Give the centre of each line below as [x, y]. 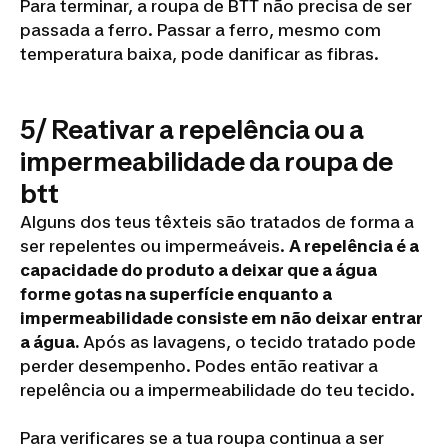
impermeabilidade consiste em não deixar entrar [221, 318]
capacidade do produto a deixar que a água [198, 270]
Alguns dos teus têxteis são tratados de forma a [217, 222]
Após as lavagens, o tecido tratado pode [247, 342]
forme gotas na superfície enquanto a [176, 294]
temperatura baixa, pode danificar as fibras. [199, 54]
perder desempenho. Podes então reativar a [199, 366]
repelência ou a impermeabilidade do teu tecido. [217, 390]
